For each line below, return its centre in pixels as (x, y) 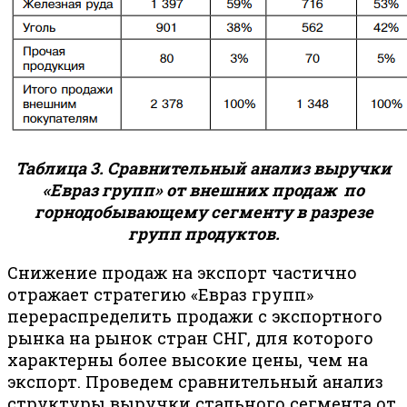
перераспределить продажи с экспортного (195, 316)
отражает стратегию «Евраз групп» (160, 294)
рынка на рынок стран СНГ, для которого (190, 338)
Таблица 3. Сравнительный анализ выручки (203, 169)
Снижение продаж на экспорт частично (182, 272)
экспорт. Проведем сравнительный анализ (195, 381)
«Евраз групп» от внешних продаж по (203, 190)
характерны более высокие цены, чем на (188, 359)
